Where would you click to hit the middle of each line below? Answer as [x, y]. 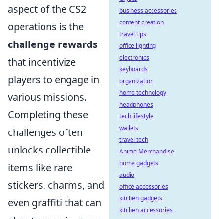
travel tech [134, 140]
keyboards [133, 69]
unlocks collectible [49, 150]
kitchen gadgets [141, 198]
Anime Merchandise [147, 151]
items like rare [40, 167]
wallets [129, 128]
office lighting [138, 46]
